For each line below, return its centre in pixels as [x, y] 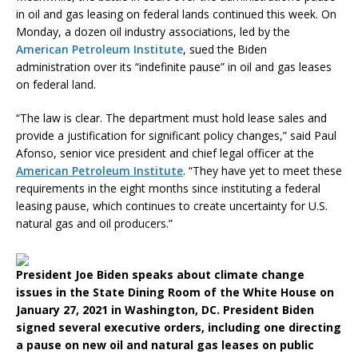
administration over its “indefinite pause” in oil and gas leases [174, 67]
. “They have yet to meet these [263, 171]
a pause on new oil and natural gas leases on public [165, 345]
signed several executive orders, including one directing [179, 328]
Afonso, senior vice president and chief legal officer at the [165, 153]
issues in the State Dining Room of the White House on [175, 292]
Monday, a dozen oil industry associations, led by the [153, 32]
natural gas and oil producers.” [94, 224]
